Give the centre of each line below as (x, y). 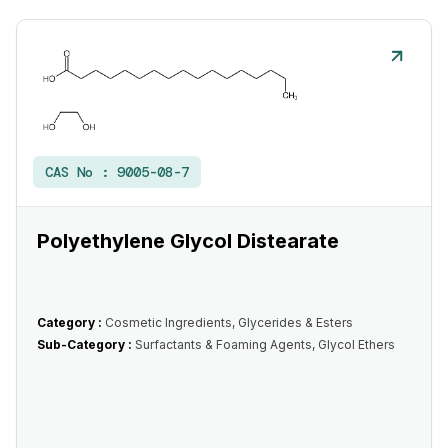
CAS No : (81, 172)
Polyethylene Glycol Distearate (188, 241)
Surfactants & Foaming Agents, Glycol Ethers (265, 344)
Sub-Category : (86, 344)
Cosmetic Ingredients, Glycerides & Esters (229, 322)
